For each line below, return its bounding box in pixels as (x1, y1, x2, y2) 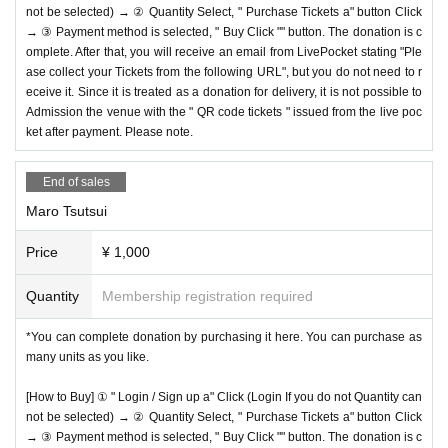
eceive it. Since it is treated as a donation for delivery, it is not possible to (26, 84, 422, 99)
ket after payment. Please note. (26, 124, 193, 139)
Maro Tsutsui (26, 202, 107, 219)
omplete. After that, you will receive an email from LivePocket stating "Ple (26, 44, 422, 59)
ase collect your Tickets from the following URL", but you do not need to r (26, 64, 422, 79)
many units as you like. (26, 349, 149, 364)
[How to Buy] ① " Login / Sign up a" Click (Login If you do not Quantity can (26, 389, 422, 404)
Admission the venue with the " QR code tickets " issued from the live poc (26, 104, 422, 119)
